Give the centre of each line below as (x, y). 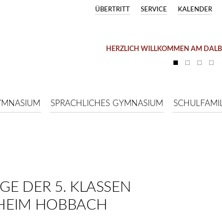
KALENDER (195, 10)
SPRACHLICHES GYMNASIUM (107, 103)
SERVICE (154, 10)
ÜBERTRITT (112, 10)
